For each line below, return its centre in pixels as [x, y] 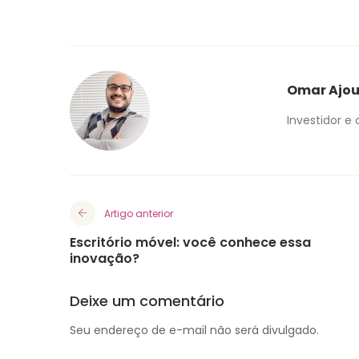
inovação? [105, 259]
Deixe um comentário [147, 301]
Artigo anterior [139, 214]
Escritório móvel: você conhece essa [190, 243]
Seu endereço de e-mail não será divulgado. [194, 331]
